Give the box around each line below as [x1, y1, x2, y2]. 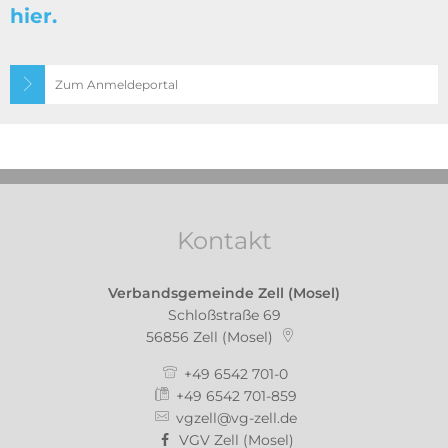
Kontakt [176, 225, 272, 255]
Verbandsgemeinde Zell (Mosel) [108, 283, 340, 302]
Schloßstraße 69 [167, 305, 281, 324]
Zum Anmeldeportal [55, 76, 178, 92]
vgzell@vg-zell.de [175, 408, 297, 427]
